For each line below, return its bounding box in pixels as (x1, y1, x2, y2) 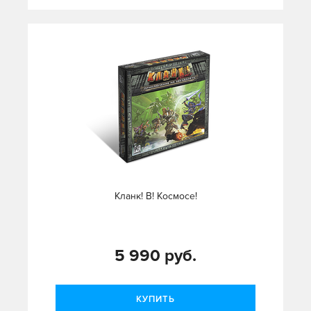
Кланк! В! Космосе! (114, 190, 197, 203)
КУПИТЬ (136, 294, 175, 305)
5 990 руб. (115, 246, 196, 267)
